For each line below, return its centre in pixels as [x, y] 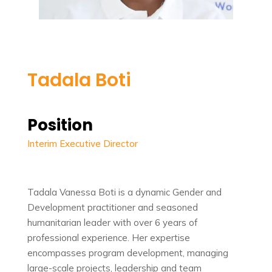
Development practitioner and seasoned [112, 207]
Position [60, 125]
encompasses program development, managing [127, 253]
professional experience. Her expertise [108, 238]
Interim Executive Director [82, 144]
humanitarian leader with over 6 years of [112, 223]
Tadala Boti [79, 80]
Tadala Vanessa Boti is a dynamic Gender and [124, 192]
